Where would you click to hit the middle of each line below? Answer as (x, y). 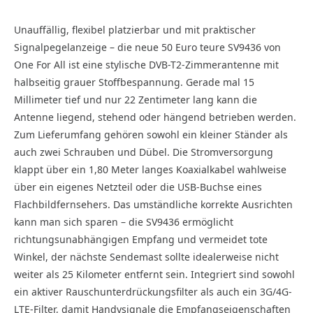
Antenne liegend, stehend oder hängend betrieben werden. (155, 117)
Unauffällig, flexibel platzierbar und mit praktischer (135, 30)
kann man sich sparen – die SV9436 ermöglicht (124, 222)
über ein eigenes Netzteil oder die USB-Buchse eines (138, 187)
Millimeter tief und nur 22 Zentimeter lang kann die (136, 100)
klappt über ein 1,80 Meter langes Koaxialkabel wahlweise (150, 169)
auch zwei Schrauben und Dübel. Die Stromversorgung (144, 152)
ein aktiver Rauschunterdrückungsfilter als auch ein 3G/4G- (153, 292)
